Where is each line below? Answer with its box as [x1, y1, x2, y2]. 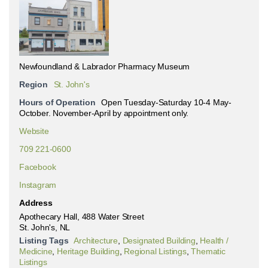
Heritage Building [57, 246, 120, 256]
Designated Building [122, 235, 196, 245]
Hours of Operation [19, 97, 96, 107]
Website [19, 126, 49, 136]
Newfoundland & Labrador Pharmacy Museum [19, 61, 190, 71]
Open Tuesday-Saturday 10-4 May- [101, 97, 232, 107]
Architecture [74, 235, 118, 245]
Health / [200, 235, 229, 245]
